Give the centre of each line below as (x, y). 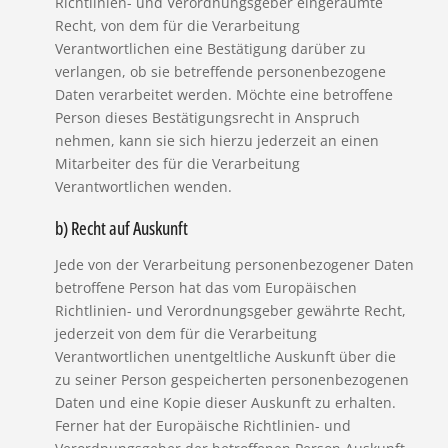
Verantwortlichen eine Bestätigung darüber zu (210, 49)
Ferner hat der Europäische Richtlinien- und (202, 425)
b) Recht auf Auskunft (121, 227)
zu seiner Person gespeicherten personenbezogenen (231, 379)
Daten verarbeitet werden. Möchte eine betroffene (223, 95)
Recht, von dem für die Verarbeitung (177, 26)
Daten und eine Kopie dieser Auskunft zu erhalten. (225, 402)
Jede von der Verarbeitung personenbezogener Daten (234, 264)
